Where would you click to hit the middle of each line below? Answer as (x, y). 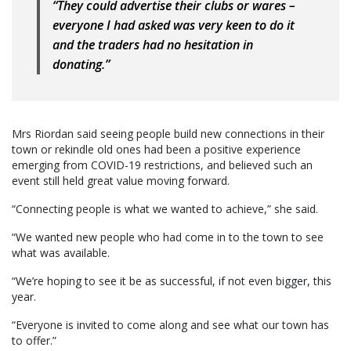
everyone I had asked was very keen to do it (174, 25)
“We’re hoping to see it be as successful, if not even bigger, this (172, 280)
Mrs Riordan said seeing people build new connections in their (168, 133)
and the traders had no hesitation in (153, 45)
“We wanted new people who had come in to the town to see (168, 237)
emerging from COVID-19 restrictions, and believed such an (162, 165)
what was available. (61, 252)
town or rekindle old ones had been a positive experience (156, 149)
